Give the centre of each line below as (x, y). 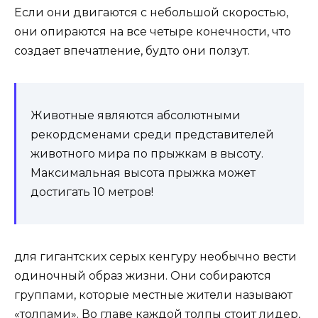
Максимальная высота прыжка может (143, 173)
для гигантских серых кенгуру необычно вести (155, 257)
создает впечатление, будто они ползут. (132, 51)
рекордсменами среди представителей (152, 135)
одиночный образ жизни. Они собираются (143, 276)
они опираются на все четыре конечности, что (153, 32)
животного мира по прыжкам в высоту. (147, 154)
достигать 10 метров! (92, 192)
